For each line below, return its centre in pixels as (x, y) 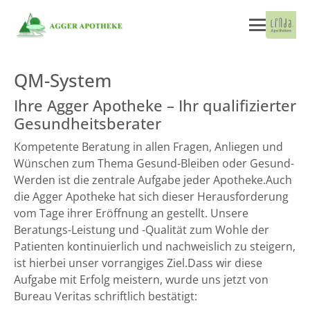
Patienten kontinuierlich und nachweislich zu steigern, (155, 246)
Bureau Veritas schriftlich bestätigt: (106, 296)
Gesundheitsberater (88, 124)
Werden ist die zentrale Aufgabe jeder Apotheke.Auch (153, 180)
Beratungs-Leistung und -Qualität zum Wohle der (142, 230)
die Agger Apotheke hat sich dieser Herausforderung (151, 197)
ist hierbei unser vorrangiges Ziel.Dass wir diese (138, 263)
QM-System (63, 81)
